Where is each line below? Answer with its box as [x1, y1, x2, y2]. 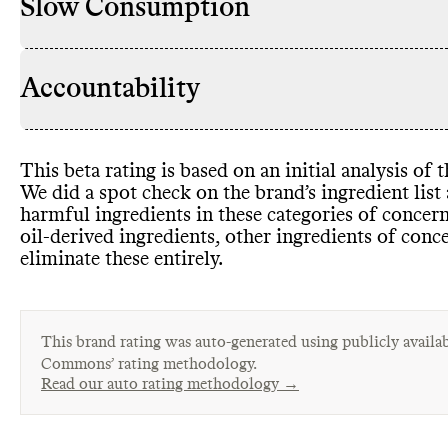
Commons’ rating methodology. [41, 355, 257, 372]
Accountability [20, 74, 200, 103]
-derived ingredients [43, 226, 215, 247]
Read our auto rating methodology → [41, 375, 299, 392]
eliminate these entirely [20, 248, 218, 269]
